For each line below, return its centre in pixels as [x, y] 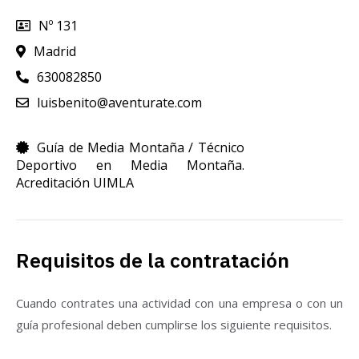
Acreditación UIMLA [75, 182]
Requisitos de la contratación [153, 260]
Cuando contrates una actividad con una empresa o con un [179, 303]
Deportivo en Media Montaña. [130, 165]
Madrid [55, 51]
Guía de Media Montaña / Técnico [141, 147]
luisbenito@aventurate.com [119, 102]
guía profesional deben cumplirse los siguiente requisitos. [174, 324]
